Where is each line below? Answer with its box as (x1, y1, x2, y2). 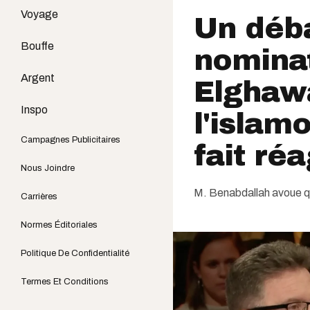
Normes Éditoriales (21, 220, 98, 230)
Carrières (21, 192, 57, 201)
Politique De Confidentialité (21, 248, 129, 258)
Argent (21, 72, 55, 84)
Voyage (21, 8, 58, 20)
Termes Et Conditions (21, 277, 109, 286)
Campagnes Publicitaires (21, 135, 120, 145)
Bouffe (21, 40, 54, 52)
